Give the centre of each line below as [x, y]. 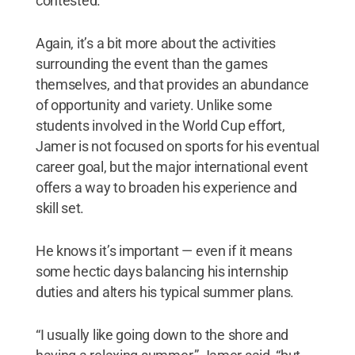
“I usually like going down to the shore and [162, 334]
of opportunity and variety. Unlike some [154, 105]
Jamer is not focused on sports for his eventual [177, 146]
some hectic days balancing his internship [162, 271]
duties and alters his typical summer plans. [165, 292]
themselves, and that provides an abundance [172, 84]
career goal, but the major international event [172, 166]
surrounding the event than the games [152, 63]
